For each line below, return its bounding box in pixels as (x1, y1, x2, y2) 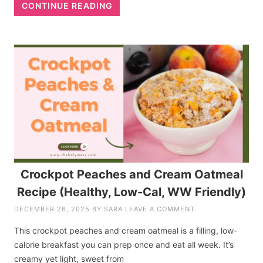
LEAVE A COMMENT (125, 204, 195, 213)
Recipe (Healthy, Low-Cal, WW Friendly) (17, 184, 246, 199)
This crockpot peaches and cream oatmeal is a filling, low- (14, 225, 238, 235)
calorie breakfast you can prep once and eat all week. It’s (14, 239, 234, 249)
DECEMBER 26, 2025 (14, 204, 90, 213)
